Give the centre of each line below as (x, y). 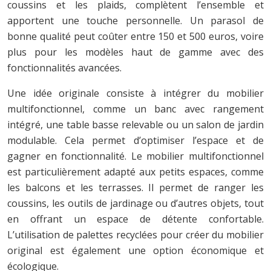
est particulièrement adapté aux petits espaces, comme (135, 171)
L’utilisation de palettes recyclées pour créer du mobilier (135, 234)
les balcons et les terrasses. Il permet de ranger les (135, 187)
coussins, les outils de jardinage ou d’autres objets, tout (135, 203)
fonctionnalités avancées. (64, 67)
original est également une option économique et (135, 250)
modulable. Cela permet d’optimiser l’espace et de (135, 140)
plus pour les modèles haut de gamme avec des (135, 52)
